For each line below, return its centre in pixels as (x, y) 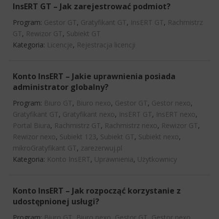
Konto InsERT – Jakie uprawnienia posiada (94, 76)
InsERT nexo (176, 114)
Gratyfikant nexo (89, 114)
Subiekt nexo (159, 136)
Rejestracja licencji (106, 44)
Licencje (60, 44)
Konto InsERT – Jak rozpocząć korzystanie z (97, 190)
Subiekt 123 (78, 136)
